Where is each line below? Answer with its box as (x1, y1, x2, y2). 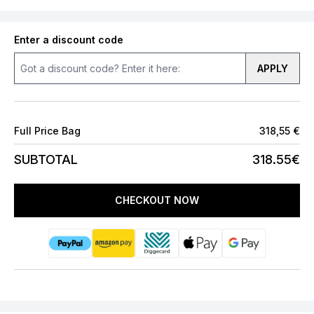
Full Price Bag (14, 125, 81, 137)
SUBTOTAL (14, 152, 78, 167)
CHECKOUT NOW (115, 194, 199, 206)
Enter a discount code (14, 34, 123, 46)
